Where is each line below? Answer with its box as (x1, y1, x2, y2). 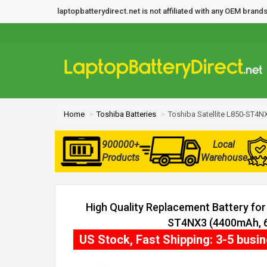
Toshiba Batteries (97, 110, 156, 119)
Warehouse (200, 152, 247, 163)
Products (101, 152, 139, 163)
